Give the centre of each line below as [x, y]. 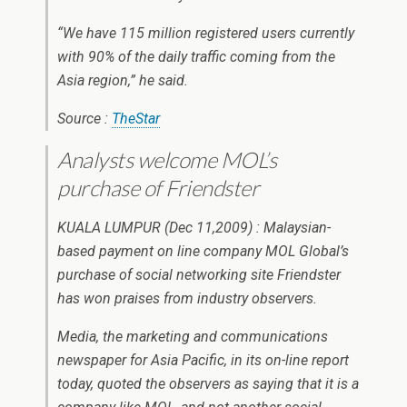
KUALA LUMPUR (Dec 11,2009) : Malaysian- [194, 228]
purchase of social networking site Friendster [199, 275]
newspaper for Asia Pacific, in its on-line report [203, 360]
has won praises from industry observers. [187, 298]
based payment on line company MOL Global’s [203, 251]
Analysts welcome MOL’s [167, 159]
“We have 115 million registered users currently [206, 33]
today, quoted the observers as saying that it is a [208, 384]
